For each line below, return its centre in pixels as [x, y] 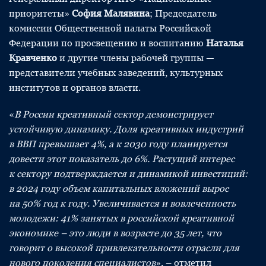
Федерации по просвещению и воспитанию [107, 43]
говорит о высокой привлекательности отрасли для [124, 248]
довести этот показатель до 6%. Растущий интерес [122, 159]
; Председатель [183, 13]
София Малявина [111, 13]
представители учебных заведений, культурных [116, 73]
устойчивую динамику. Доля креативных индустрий [126, 129]
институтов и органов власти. [75, 88]
